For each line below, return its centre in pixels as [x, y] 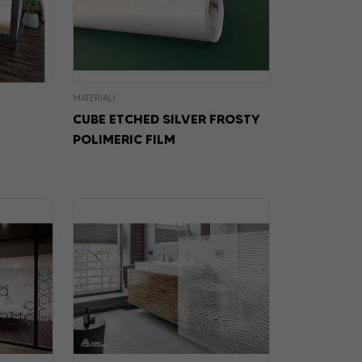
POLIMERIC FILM [124, 139]
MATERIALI [94, 98]
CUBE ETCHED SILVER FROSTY [166, 119]
